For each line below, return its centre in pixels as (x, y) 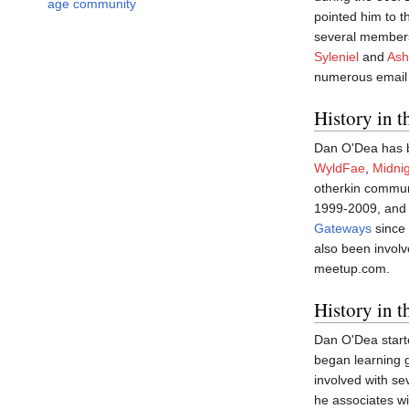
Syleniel (336, 57)
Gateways (343, 229)
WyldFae (340, 168)
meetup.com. (352, 269)
